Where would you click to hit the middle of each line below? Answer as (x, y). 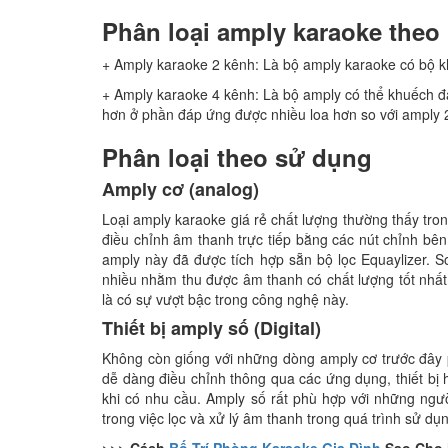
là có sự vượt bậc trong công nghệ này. (225, 299)
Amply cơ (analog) (180, 189)
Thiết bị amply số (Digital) (211, 328)
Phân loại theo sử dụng (237, 157)
